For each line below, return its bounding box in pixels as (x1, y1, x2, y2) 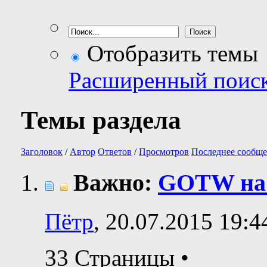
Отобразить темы (81, 41, 258, 67)
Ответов (98, 147, 132, 157)
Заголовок (21, 147, 63, 157)
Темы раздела (21, 106, 181, 135)
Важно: (73, 169, 158, 196)
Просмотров (139, 147, 189, 157)
